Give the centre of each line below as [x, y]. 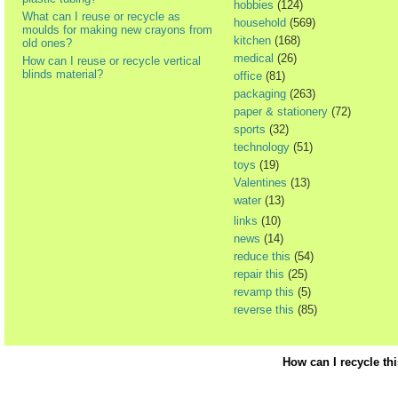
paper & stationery [281, 112]
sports [250, 130]
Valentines [260, 183]
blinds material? [63, 75]
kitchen [252, 41]
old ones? [47, 44]
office [248, 76]
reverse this [264, 310]
